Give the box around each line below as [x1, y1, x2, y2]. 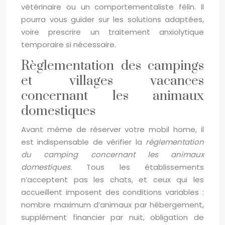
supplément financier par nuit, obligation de [21, 212, 204, 222]
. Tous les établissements [70, 162, 204, 172]
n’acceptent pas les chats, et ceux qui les [21, 174, 204, 185]
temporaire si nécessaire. [21, 39, 116, 50]
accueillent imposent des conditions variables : [21, 187, 204, 197]
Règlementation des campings [21, 58, 204, 74]
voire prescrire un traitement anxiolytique [21, 27, 204, 37]
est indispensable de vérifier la [21, 137, 146, 147]
